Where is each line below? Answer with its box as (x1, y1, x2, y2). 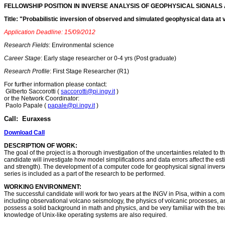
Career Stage (4, 54, 41, 62)
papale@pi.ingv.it (48, 101, 95, 109)
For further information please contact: (4, 80, 107, 88)
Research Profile (4, 67, 50, 75)
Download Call (4, 129, 45, 136)
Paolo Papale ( (4, 101, 48, 109)
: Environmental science (49, 41, 114, 49)
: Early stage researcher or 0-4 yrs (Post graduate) (41, 54, 176, 62)
